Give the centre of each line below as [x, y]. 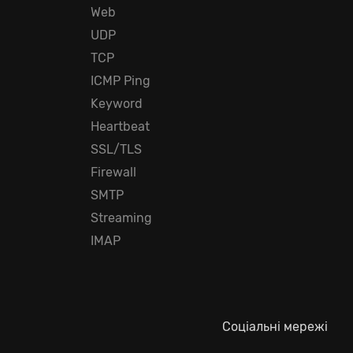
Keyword [117, 104]
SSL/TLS [117, 149]
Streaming [122, 218]
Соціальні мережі [275, 327]
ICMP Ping [121, 81]
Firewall [114, 172]
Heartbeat [121, 126]
